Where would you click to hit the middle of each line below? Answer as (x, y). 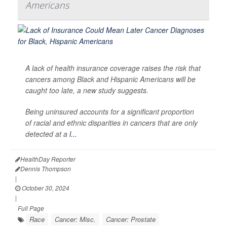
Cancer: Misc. (75, 219)
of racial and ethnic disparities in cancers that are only (111, 123)
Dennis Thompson (46, 169)
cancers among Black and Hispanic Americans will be (110, 79)
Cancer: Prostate (131, 219)
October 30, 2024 (45, 188)
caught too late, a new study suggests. (87, 90)
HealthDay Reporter (48, 159)
